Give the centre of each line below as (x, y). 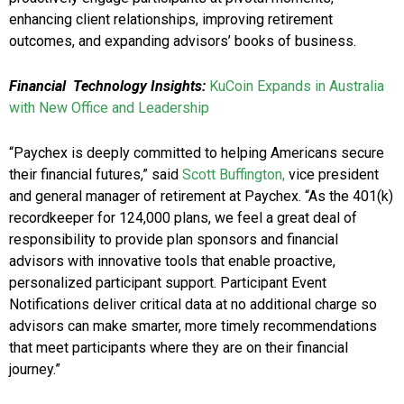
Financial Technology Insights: (107, 87)
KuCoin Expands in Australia (297, 87)
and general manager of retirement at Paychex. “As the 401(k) (201, 197)
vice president (334, 175)
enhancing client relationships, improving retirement (171, 20)
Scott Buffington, (235, 175)
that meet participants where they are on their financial (179, 348)
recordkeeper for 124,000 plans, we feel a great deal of (183, 218)
